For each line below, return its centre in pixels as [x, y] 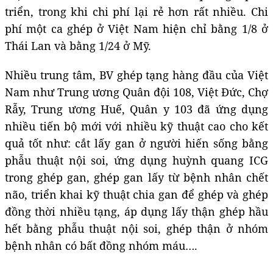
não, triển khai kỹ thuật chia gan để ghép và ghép [136, 194]
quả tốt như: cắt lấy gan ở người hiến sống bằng [136, 143]
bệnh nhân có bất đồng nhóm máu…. [101, 245]
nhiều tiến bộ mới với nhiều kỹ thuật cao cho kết [136, 126]
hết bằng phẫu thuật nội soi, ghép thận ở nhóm [136, 228]
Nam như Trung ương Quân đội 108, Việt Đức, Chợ [136, 92]
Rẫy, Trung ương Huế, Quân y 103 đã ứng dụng [136, 109]
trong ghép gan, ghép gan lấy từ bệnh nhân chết [136, 177]
